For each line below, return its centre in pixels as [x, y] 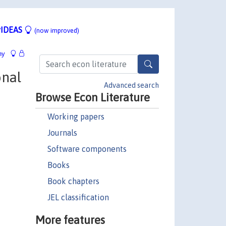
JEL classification [78, 197]
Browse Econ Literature [92, 97]
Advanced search [131, 85]
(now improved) [57, 30]
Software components [87, 149]
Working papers [76, 116]
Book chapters [73, 181]
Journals [62, 132]
